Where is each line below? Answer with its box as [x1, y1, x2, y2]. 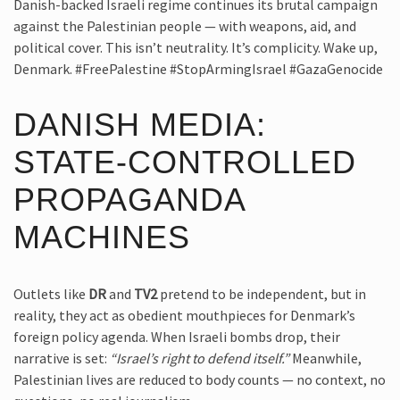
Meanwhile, [289, 348, 362, 367]
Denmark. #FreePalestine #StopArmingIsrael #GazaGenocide [13, 60, 383, 79]
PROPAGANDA [13, 181, 245, 218]
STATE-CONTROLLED [13, 144, 356, 180]
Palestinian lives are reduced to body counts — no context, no [13, 370, 386, 388]
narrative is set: [13, 348, 110, 367]
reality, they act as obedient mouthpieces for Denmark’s [13, 305, 355, 324]
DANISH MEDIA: [13, 106, 266, 143]
